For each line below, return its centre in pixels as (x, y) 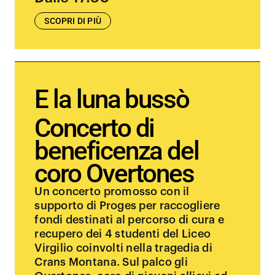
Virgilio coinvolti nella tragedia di (124, 248)
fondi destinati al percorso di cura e (130, 220)
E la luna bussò (112, 99)
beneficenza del (117, 151)
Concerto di (95, 128)
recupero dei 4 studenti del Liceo (123, 234)
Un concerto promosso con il (112, 192)
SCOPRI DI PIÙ (73, 21)
